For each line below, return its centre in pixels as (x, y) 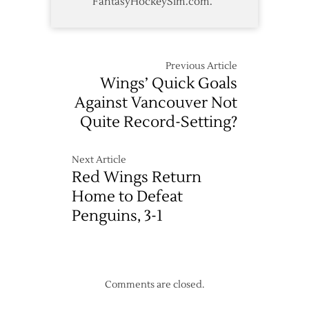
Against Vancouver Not (156, 103)
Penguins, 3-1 (117, 216)
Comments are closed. (154, 285)
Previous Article (201, 67)
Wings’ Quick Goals (169, 84)
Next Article (99, 160)
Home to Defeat (127, 197)
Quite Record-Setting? (159, 122)
